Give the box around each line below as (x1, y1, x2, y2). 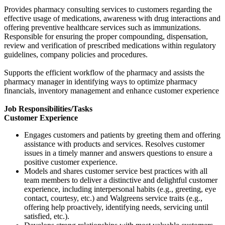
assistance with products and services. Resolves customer (24, 140, 204, 149)
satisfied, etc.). (24, 212, 69, 221)
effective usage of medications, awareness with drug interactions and (4, 14, 220, 23)
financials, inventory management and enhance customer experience (4, 86, 219, 95)
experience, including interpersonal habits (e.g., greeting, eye (24, 185, 216, 194)
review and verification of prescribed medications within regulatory (4, 41, 216, 50)
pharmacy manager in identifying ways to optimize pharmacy (4, 77, 197, 86)
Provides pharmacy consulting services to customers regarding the (4, 5, 212, 14)
